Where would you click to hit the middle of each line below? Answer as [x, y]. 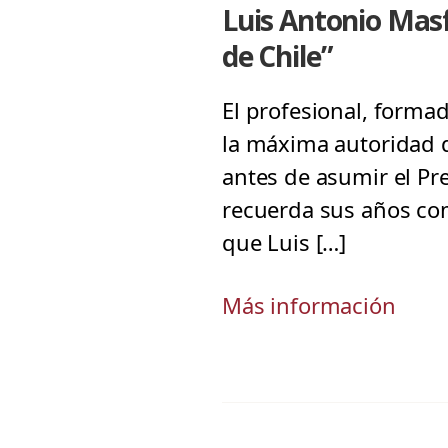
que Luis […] [284, 242]
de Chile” [277, 56]
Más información [309, 305]
